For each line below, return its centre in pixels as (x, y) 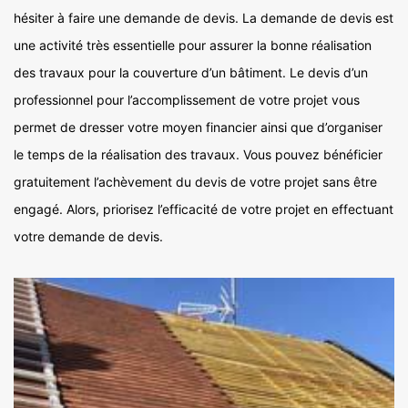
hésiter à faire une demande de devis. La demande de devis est (204, 18)
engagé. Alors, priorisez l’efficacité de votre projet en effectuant (204, 209)
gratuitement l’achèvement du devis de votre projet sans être (195, 182)
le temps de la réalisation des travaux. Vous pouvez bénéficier (198, 155)
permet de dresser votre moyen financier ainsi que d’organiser (198, 127)
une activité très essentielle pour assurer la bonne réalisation (193, 46)
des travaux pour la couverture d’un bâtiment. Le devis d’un (191, 73)
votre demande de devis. (88, 237)
